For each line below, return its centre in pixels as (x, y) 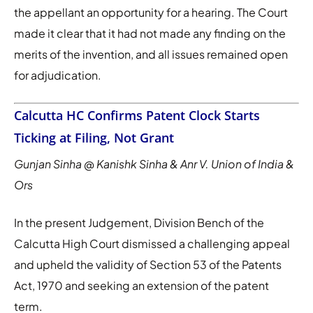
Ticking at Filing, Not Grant (94, 137)
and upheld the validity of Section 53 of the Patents (148, 264)
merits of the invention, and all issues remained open (151, 54)
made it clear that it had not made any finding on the (150, 33)
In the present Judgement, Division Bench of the (139, 222)
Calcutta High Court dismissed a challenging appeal (152, 243)
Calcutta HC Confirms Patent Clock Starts (137, 115)
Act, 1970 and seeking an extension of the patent (141, 285)
